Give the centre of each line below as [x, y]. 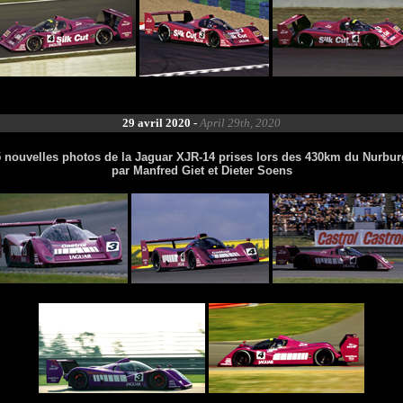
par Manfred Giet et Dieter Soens [201, 170]
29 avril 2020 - [161, 123]
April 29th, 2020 [240, 123]
